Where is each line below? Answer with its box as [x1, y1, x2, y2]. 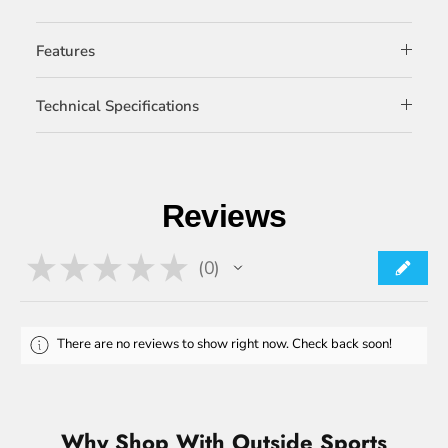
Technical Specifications [36, 95, 199, 116]
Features [36, 40, 95, 61]
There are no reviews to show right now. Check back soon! [57, 334, 393, 353]
